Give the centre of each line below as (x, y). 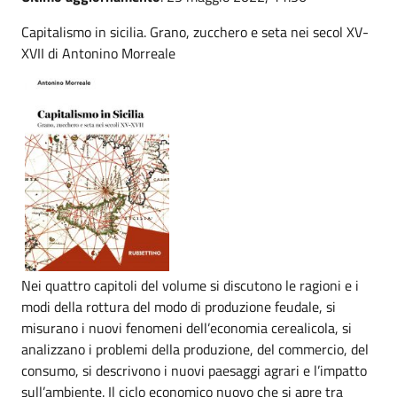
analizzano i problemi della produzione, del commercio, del (195, 349)
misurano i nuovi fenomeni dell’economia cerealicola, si (187, 327)
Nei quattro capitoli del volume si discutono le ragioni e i (190, 285)
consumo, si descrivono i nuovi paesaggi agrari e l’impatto (194, 370)
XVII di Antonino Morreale (98, 53)
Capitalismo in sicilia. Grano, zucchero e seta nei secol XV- (195, 31)
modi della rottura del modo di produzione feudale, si (179, 306)
